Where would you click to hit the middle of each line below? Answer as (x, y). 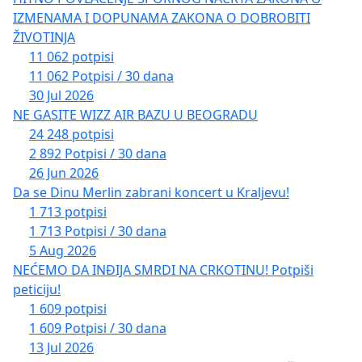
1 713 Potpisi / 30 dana (98, 231)
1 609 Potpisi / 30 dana (98, 328)
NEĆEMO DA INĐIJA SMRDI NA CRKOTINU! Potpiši (163, 269)
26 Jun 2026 (64, 173)
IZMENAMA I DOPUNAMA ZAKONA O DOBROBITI (162, 17)
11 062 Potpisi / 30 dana (101, 76)
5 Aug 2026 (63, 250)
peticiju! (37, 289)
